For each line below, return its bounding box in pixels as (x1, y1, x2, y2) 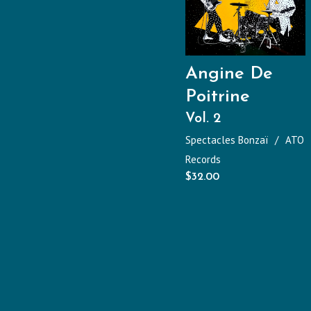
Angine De (185, 65, 273, 83)
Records (185, 153, 221, 167)
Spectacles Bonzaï (185, 133, 268, 147)
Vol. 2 (185, 112, 221, 126)
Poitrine (185, 88, 250, 106)
